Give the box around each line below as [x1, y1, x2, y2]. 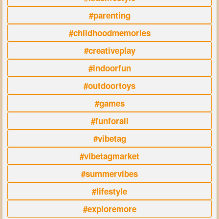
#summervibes [81, 168, 138, 180]
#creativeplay [84, 44, 135, 57]
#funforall [90, 115, 129, 127]
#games [94, 97, 125, 109]
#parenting [88, 9, 131, 22]
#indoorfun [88, 62, 131, 74]
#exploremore [83, 203, 136, 215]
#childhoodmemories [68, 27, 151, 39]
